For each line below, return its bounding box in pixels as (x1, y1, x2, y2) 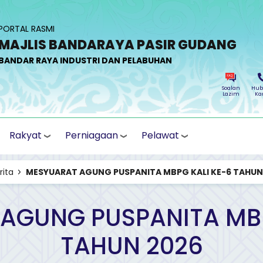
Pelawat (141, 128, 179, 142)
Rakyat (9, 128, 42, 142)
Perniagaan (65, 128, 118, 142)
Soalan (221, 85, 240, 92)
